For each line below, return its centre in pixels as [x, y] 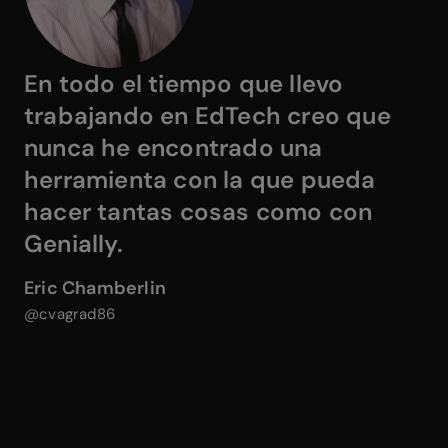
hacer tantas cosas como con [198, 212]
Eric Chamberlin [95, 288]
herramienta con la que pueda [200, 180]
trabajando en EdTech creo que [207, 116]
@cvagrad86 [69, 314]
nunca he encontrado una [173, 148]
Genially [70, 244]
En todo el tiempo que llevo [184, 84]
